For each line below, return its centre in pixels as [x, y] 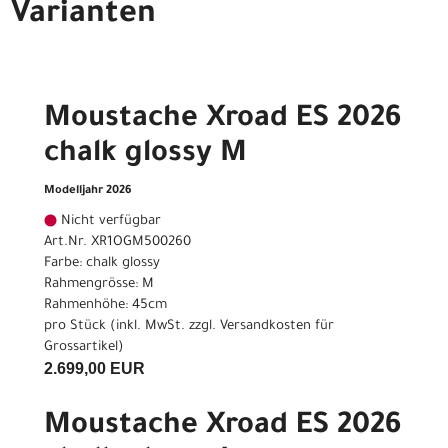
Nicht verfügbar [109, 222]
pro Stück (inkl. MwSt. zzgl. [132, 327]
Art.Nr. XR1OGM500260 [117, 243]
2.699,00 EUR [94, 369]
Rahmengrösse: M [99, 285]
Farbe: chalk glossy [102, 264]
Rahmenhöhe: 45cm [105, 306]
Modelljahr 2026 [88, 192]
